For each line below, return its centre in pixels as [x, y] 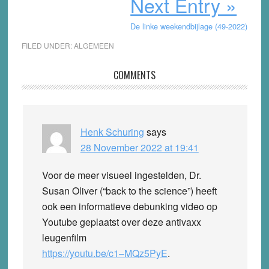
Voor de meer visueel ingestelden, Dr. [121, 175]
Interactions [58, 94]
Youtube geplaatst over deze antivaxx [121, 222]
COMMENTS [134, 75]
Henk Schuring [112, 131]
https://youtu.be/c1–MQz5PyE [104, 253]
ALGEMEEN [94, 45]
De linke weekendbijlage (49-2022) [189, 26]
